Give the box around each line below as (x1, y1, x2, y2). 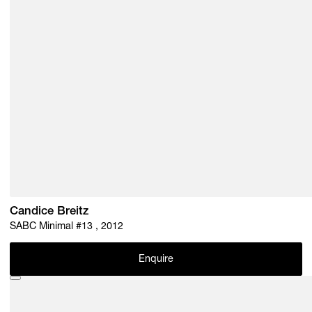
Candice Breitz (10, 206, 89, 219)
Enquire (138, 255, 174, 265)
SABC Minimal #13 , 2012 (10, 221, 124, 232)
